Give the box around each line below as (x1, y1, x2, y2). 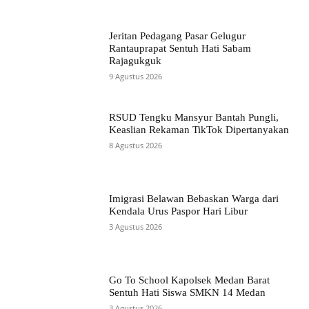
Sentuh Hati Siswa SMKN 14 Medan (109, 286, 266, 298)
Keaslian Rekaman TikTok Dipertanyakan (109, 123, 290, 135)
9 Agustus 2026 (109, 70, 163, 81)
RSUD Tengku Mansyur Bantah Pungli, (109, 111, 279, 123)
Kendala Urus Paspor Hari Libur (109, 205, 248, 217)
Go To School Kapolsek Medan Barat (109, 274, 270, 286)
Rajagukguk (109, 54, 162, 66)
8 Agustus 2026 (109, 139, 163, 150)
